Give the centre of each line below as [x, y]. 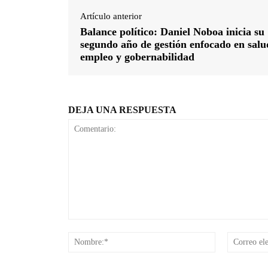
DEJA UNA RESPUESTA [122, 109]
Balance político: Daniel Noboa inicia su [172, 31]
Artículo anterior [111, 16]
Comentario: [91, 225]
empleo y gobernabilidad [137, 57]
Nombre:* [234, 237]
